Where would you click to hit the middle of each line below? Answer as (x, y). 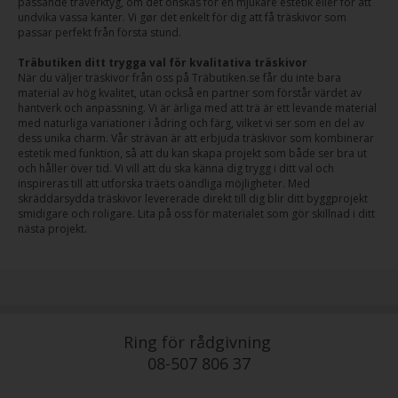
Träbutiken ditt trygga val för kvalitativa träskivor (163, 63)
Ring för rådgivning (197, 342)
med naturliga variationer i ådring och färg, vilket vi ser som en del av (191, 123)
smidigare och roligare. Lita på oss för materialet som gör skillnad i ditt (196, 214)
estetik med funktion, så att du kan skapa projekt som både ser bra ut (192, 153)
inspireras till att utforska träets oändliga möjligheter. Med (164, 183)
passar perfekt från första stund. (99, 32)
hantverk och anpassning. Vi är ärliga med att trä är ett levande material (197, 108)
